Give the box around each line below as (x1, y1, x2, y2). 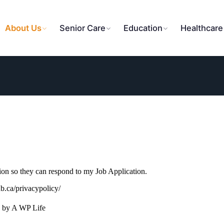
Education (123, 23, 162, 33)
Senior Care (59, 23, 105, 33)
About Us (4, 23, 41, 33)
